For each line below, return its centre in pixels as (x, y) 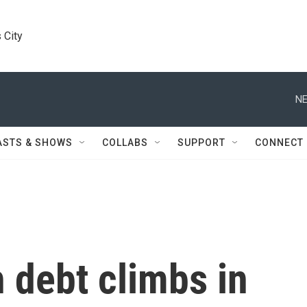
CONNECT (279, 143)
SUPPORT (201, 143)
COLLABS (125, 143)
